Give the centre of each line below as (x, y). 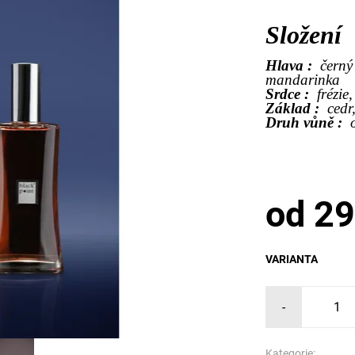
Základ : (297, 109)
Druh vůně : (308, 123)
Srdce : (292, 94)
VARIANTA (292, 259)
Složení (304, 35)
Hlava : (293, 66)
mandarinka (303, 80)
